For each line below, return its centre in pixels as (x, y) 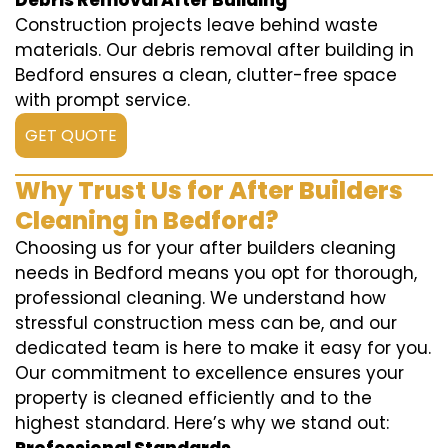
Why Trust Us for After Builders (209, 191)
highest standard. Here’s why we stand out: (202, 423)
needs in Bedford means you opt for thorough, (216, 273)
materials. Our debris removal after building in (214, 50)
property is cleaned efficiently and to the (193, 398)
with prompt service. (102, 100)
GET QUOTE (71, 136)
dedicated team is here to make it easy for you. (223, 348)
